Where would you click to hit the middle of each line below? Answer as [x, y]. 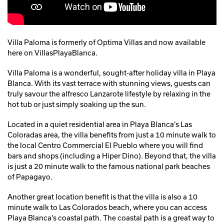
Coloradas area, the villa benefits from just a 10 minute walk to [112, 134]
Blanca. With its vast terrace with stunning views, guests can [109, 83]
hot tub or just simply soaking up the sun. [77, 104]
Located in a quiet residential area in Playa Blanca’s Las [100, 124]
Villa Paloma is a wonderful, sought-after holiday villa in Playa [111, 72]
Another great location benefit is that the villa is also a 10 [102, 196]
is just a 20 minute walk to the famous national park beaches [109, 166]
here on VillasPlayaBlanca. [52, 52]
